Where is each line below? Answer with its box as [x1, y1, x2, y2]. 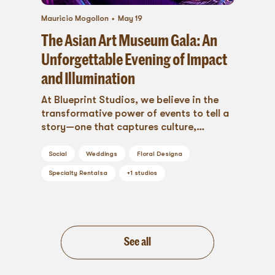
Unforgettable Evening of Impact [41, 47, 227, 69]
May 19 [118, 14, 143, 23]
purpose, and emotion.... [41, 134, 157, 147]
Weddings [86, 150, 118, 157]
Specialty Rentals [48, 169, 104, 176]
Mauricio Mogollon [41, 14, 109, 23]
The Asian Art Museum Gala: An [41, 28, 217, 50]
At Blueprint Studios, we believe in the [41, 94, 219, 106]
